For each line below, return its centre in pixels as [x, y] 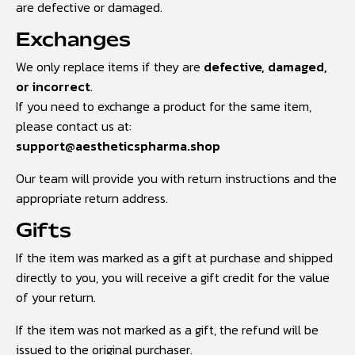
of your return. [56, 297]
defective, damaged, [265, 67]
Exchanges [73, 41]
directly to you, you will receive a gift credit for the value [173, 277]
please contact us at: [74, 126]
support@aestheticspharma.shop [118, 146]
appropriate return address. [92, 198]
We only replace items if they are [110, 67]
